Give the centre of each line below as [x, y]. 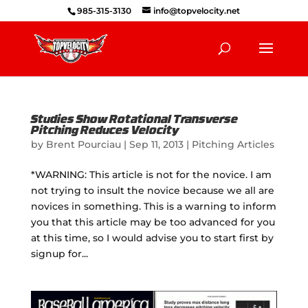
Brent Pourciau [83, 144]
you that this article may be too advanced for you [153, 222]
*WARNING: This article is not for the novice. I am [151, 175]
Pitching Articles [233, 144]
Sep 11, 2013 [156, 144]
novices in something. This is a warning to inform [153, 206]
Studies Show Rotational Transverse [134, 120]
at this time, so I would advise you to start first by [152, 238]
